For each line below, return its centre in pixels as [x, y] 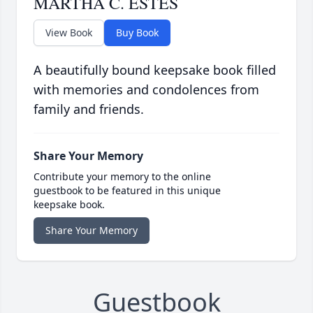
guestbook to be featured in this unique [127, 191]
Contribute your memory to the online [122, 177]
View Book [69, 33]
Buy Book [137, 33]
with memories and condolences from [146, 90]
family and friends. [89, 109]
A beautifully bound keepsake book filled [155, 70]
